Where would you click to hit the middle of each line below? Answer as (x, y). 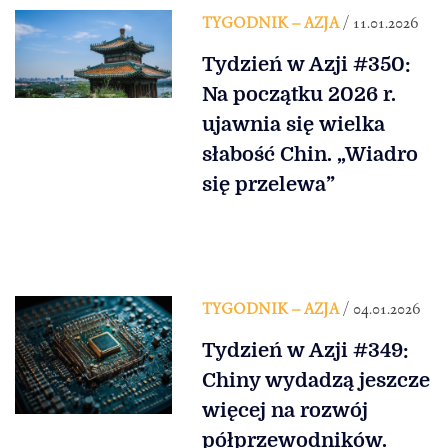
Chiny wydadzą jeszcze (315, 381)
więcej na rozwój (284, 411)
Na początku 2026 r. (298, 95)
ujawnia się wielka (293, 125)
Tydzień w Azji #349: (305, 351)
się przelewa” (268, 185)
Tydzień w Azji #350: (306, 65)
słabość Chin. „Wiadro (309, 155)
